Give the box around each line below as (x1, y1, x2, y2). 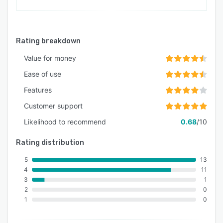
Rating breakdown (16, 36, 81, 45)
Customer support (24, 101, 83, 110)
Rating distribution (16, 138, 84, 147)
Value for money (24, 53, 76, 62)
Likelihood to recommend (24, 117, 106, 126)
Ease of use (24, 69, 61, 78)
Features (24, 85, 52, 94)
